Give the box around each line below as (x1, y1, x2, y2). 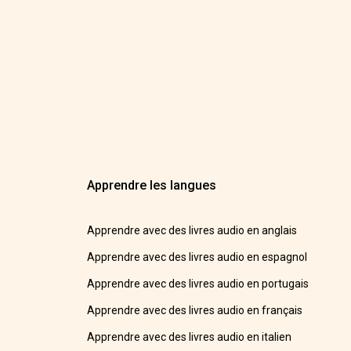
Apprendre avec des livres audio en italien (87, 331, 292, 344)
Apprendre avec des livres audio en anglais (87, 224, 298, 237)
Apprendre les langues (87, 178, 217, 194)
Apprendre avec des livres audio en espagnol (87, 251, 308, 264)
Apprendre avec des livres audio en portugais (87, 277, 309, 291)
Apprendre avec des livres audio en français (87, 304, 303, 317)
